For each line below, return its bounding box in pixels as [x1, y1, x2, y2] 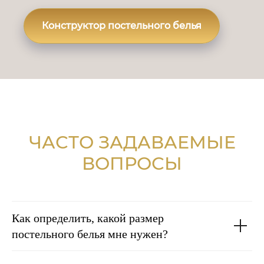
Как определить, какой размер [12, 211, 164, 225]
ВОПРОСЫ [82, 152, 182, 174]
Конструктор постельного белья [42, 20, 202, 32]
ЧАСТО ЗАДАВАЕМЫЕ [28, 131, 236, 153]
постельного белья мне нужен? [12, 227, 168, 240]
